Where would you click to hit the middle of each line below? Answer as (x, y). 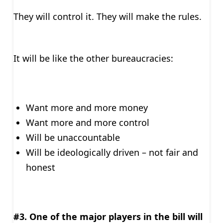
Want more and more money (87, 107)
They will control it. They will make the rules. (107, 16)
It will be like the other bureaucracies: (93, 58)
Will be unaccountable (73, 137)
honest (40, 167)
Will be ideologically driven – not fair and (112, 152)
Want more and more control (87, 122)
